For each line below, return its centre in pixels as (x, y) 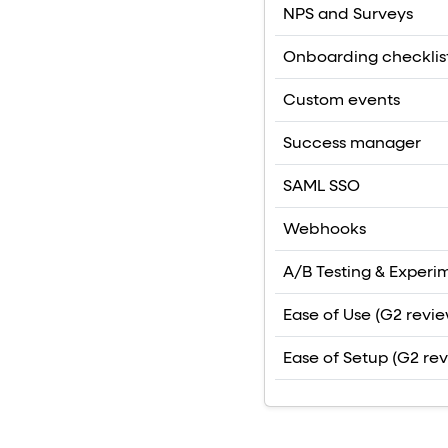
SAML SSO (321, 187)
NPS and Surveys (348, 15)
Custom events (341, 101)
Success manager (352, 144)
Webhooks (324, 230)
